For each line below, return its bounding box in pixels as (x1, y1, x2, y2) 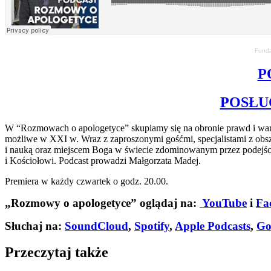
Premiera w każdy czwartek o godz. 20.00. (5, 175, 168, 186)
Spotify (134, 219, 169, 232)
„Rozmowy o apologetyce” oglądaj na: (5, 196, 200, 209)
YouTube (200, 196, 247, 209)
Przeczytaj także (5, 244, 108, 261)
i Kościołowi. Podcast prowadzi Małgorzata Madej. (5, 155, 201, 166)
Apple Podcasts (175, 219, 250, 232)
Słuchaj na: (5, 219, 65, 232)
